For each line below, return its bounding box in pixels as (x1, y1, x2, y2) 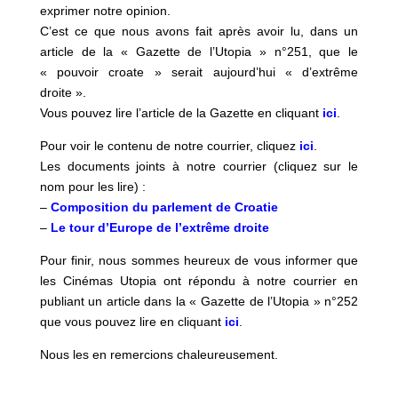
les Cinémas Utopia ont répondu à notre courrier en (39, 274, 359, 288)
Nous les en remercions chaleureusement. (39, 347, 278, 362)
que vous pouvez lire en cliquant (39, 314, 225, 329)
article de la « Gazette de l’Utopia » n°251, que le (39, 44, 359, 59)
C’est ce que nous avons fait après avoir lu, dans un (39, 24, 359, 38)
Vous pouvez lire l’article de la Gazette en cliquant (39, 106, 322, 120)
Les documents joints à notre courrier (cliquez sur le (39, 159, 359, 173)
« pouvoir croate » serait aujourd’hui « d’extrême (39, 65, 359, 79)
